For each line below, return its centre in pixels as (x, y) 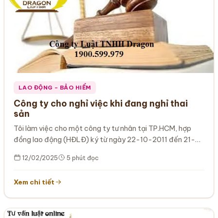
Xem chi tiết (34, 182)
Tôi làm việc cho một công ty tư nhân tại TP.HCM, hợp (103, 128)
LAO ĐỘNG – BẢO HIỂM (55, 88)
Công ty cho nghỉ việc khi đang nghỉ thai (101, 104)
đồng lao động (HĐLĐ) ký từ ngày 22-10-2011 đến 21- (105, 139)
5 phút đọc (82, 158)
